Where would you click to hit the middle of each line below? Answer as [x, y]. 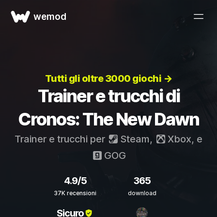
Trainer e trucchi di [108, 96]
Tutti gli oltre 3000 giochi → [108, 78]
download [142, 193]
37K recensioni [75, 193]
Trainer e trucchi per [61, 139]
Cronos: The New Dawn [108, 119]
